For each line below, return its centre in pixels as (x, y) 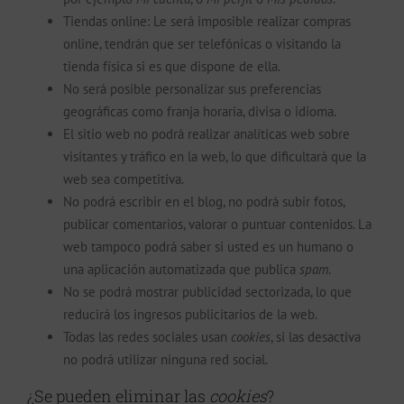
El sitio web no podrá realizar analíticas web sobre (207, 133)
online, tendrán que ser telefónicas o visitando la (202, 43)
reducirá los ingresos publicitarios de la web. (190, 314)
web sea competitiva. (124, 179)
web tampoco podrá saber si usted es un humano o (208, 246)
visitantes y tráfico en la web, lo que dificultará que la (215, 156)
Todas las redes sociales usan (147, 336)
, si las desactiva (316, 336)
